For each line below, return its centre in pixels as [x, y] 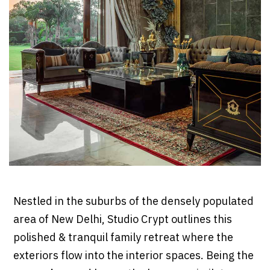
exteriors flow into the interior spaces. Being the [133, 256]
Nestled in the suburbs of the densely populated [133, 202]
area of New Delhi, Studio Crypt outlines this [122, 220]
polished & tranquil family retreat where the [123, 238]
